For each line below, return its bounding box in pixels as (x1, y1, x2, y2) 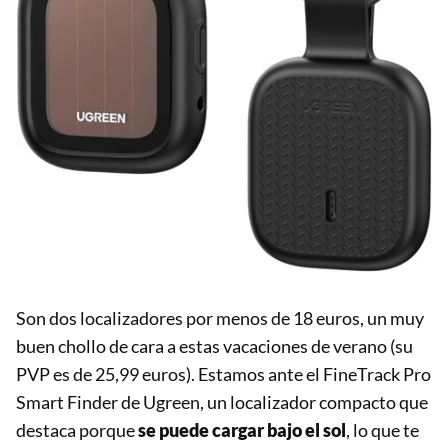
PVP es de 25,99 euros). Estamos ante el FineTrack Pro (16, 362, 431, 385)
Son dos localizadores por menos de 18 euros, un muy (16, 306, 424, 329)
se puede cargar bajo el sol (138, 418, 346, 441)
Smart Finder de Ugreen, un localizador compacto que (16, 390, 428, 413)
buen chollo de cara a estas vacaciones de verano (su (16, 334, 413, 357)
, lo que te (346, 418, 419, 441)
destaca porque (16, 418, 138, 441)
